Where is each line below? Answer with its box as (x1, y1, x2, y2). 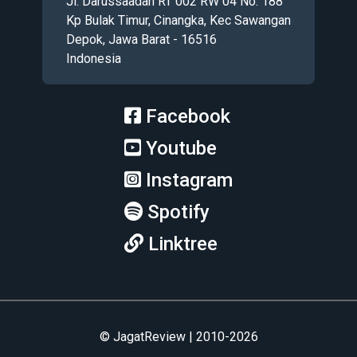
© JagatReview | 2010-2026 (99, 328, 258, 344)
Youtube (146, 136, 217, 159)
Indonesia (66, 50, 121, 66)
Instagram (146, 168, 233, 191)
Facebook (146, 104, 230, 127)
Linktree (148, 232, 218, 255)
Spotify (147, 200, 210, 223)
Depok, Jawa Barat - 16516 (66, 31, 217, 47)
